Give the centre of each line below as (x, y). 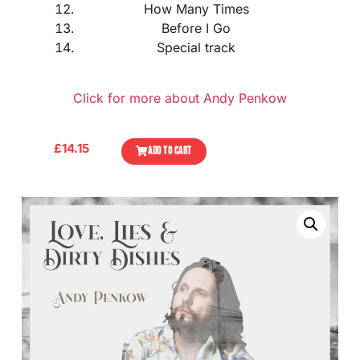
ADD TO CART (170, 151)
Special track (196, 48)
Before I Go (196, 29)
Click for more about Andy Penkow (180, 98)
